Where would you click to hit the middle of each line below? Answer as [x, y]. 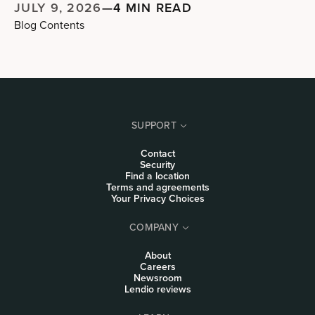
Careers [157, 267]
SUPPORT [154, 125]
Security [157, 165]
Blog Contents [49, 25]
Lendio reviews [157, 289]
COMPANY [154, 227]
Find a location [157, 176]
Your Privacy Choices [157, 199]
